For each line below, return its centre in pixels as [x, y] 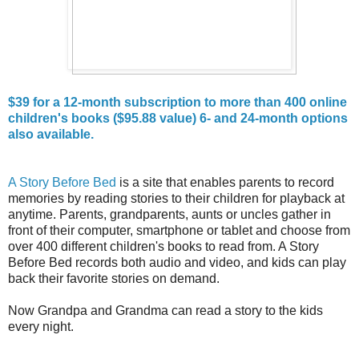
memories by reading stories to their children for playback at [176, 198]
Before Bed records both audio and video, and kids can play [177, 262]
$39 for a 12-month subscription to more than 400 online [177, 102]
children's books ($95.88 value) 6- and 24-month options [178, 118]
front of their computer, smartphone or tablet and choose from [179, 230]
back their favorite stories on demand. [114, 278]
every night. [41, 326]
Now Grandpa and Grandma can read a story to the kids [165, 310]
